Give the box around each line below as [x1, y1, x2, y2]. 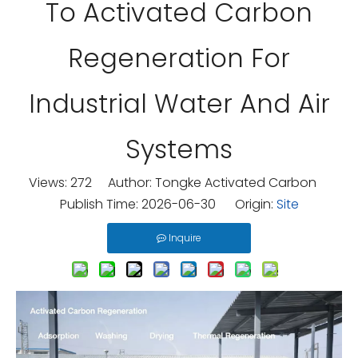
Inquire [169, 231, 201, 245]
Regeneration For [68, 40, 290, 76]
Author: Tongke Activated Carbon [92, 173, 329, 192]
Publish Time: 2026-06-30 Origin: [59, 195, 276, 213]
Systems [125, 131, 233, 167]
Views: [29, 173, 70, 192]
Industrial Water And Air [28, 86, 330, 121]
